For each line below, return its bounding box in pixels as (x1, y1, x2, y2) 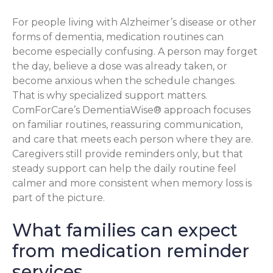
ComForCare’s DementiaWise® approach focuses (12, 104, 250, 116)
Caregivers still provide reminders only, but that (12, 148, 243, 160)
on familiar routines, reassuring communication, (12, 119, 243, 131)
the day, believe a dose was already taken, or (12, 60, 227, 73)
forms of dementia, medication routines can (12, 31, 224, 43)
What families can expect (12, 219, 238, 241)
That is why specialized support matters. (12, 90, 207, 102)
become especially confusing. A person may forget (12, 46, 258, 58)
